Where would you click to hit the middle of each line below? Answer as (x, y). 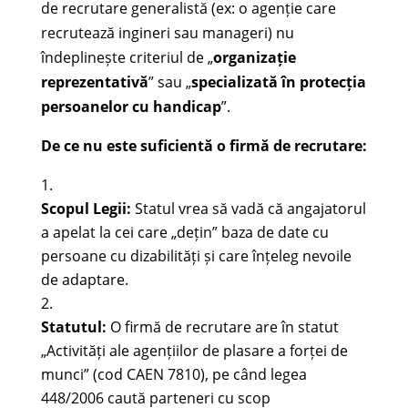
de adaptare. (84, 279)
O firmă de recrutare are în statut (222, 326)
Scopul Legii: (86, 208)
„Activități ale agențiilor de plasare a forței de (194, 350)
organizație (254, 57)
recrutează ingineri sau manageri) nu (167, 32)
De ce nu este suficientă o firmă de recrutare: (204, 145)
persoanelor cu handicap (131, 106)
